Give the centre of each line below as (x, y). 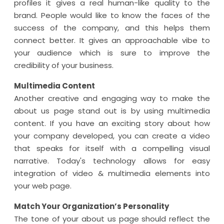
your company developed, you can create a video (112, 136)
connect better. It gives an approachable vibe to (112, 40)
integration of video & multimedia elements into (112, 173)
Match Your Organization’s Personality (91, 206)
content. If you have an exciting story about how (112, 123)
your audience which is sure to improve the (112, 53)
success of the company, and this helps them (112, 28)
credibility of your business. (64, 65)
